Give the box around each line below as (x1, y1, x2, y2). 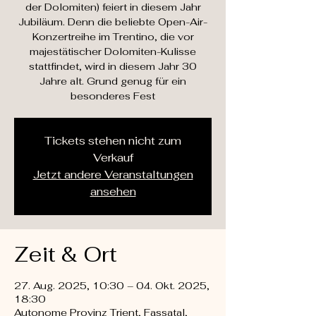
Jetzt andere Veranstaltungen (32, 167, 193, 182)
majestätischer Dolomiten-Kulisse (30, 45, 196, 58)
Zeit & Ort (14, 241, 117, 268)
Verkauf (92, 150, 133, 165)
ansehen (90, 184, 136, 199)
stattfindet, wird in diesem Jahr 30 (29, 60, 197, 73)
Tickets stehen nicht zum (44, 133, 181, 148)
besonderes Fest (71, 90, 155, 102)
